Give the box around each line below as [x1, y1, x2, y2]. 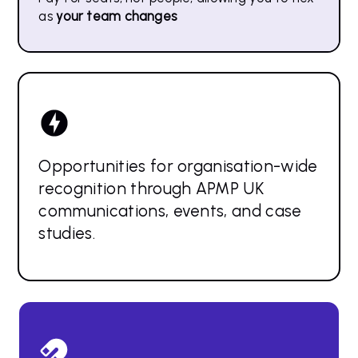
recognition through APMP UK [38, 177, 265, 198]
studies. [38, 222, 95, 243]
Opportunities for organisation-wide [38, 155, 318, 176]
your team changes [56, 7, 177, 24]
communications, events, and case [38, 200, 302, 221]
